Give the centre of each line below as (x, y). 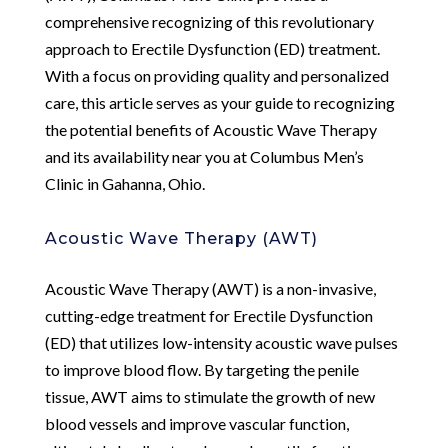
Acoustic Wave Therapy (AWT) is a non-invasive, (210, 288)
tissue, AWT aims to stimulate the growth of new (209, 396)
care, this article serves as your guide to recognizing (219, 102)
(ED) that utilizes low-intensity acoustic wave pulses (221, 342)
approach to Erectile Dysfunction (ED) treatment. (212, 48)
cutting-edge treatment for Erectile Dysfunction (208, 315)
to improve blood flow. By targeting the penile (201, 369)
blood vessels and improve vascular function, (196, 423)
